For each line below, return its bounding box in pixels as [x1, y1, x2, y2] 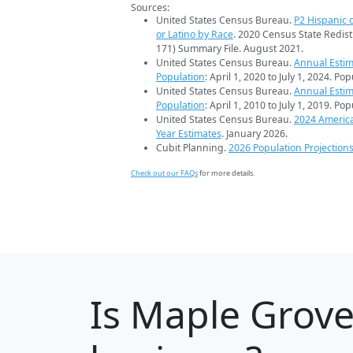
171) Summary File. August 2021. [156, 42, 303, 56]
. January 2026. [221, 127, 288, 141]
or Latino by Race [156, 28, 233, 42]
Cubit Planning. [156, 141, 229, 155]
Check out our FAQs [131, 168, 198, 179]
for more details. [198, 168, 255, 179]
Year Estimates [156, 127, 221, 141]
